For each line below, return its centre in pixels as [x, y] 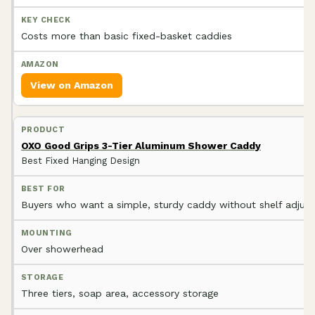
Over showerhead [62, 249]
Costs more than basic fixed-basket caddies [127, 36]
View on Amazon [72, 85]
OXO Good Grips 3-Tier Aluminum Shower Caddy [141, 145]
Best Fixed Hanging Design [81, 160]
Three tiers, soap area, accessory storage [120, 293]
